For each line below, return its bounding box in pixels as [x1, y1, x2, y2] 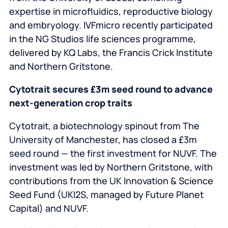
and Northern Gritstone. [9, 60, 113, 73]
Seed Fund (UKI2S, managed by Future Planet [9, 188, 204, 201]
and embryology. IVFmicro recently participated [9, 19, 213, 32]
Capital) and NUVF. [9, 202, 89, 215]
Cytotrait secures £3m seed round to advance [9, 83, 213, 96]
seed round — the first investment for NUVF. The [9, 147, 217, 160]
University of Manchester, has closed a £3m [9, 133, 197, 146]
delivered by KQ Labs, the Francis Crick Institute [9, 46, 213, 59]
